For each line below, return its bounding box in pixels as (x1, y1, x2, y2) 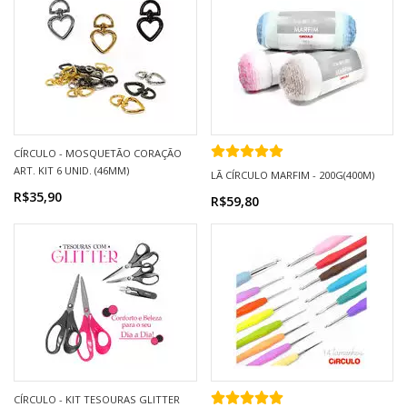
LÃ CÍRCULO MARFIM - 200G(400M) (210, 168, 374, 183)
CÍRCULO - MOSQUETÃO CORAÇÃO (14, 146, 182, 161)
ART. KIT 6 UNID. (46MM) (14, 164, 129, 178)
